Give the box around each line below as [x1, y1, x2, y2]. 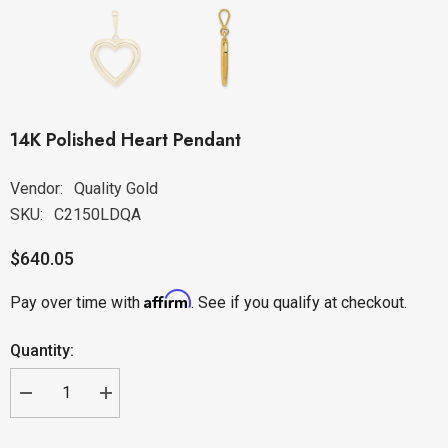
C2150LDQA [54, 205, 141, 225]
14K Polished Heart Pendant [10, 127, 241, 154]
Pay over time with [10, 293, 144, 313]
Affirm [144, 289, 191, 310]
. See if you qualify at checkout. [191, 293, 407, 313]
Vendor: [10, 179, 63, 199]
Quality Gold [74, 179, 158, 199]
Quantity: [10, 341, 74, 361]
